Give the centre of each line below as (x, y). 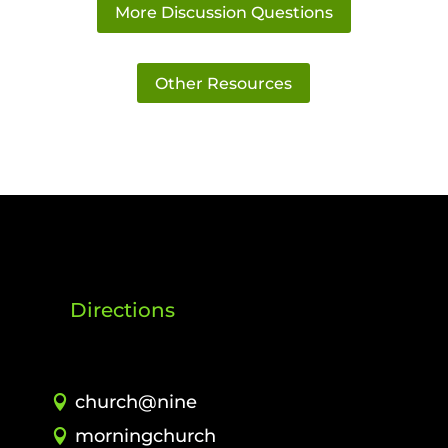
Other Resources (224, 83)
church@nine (135, 402)
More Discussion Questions (223, 12)
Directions (122, 310)
